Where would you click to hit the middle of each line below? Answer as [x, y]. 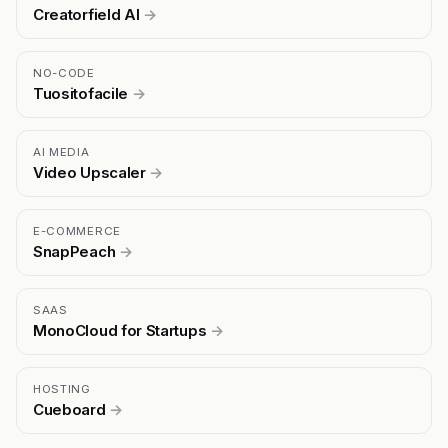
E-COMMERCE [77, 230]
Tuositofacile [82, 93]
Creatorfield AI [88, 14]
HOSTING [62, 388]
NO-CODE [64, 72]
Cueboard [71, 409]
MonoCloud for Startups [121, 330]
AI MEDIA [61, 151]
